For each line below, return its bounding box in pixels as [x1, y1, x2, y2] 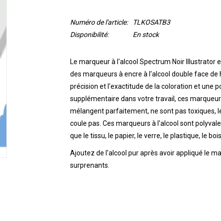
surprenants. [70, 161, 110, 169]
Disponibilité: [70, 31, 109, 38]
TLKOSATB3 [132, 18, 170, 26]
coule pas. [70, 119, 103, 127]
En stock [132, 31, 159, 38]
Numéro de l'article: [70, 18, 128, 26]
